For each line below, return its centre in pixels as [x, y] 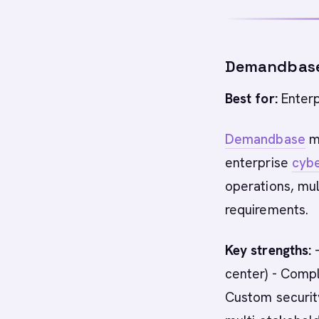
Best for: [251, 99]
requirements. [267, 210]
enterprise [258, 163]
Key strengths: [268, 250]
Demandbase [265, 139]
